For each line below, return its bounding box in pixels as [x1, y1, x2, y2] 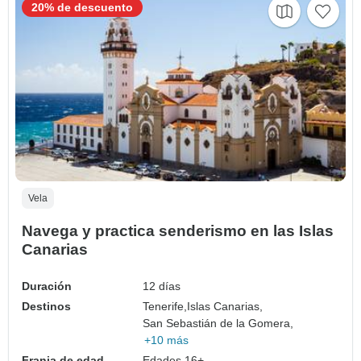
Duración [22, 279, 72, 293]
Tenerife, [143, 299, 188, 313]
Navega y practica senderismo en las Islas [22, 222, 334, 239]
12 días [143, 279, 181, 293]
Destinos [22, 299, 71, 313]
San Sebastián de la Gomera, [143, 316, 294, 330]
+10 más [144, 333, 189, 346]
